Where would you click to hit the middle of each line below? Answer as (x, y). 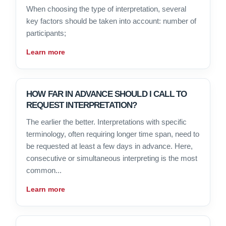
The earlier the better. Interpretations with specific (106, 122)
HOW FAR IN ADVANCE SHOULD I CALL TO (107, 94)
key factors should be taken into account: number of (111, 21)
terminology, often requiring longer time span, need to (113, 134)
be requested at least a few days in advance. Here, (109, 146)
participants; (46, 33)
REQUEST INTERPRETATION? (82, 105)
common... (44, 171)
